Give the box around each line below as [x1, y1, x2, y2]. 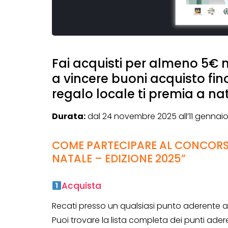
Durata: [52, 110, 85, 123]
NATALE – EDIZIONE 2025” [52, 151, 186, 166]
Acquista [62, 180, 102, 192]
